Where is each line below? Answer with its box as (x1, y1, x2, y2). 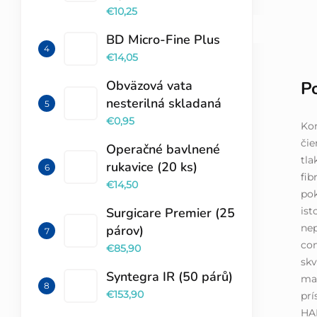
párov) (106, 222, 144, 240)
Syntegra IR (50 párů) (106, 268, 233, 286)
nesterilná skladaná (106, 95, 221, 113)
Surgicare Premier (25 (106, 204, 235, 222)
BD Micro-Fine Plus (106, 31, 220, 49)
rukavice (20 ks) (106, 158, 197, 176)
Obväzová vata (106, 77, 192, 95)
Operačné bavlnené (106, 141, 220, 158)
